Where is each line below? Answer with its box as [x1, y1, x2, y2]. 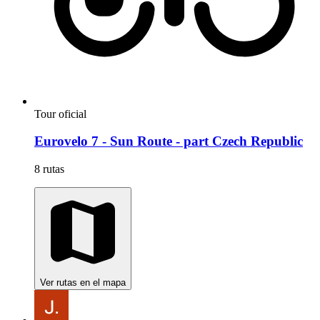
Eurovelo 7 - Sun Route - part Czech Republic [34, 134, 303, 149]
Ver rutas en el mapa [40, 277, 126, 289]
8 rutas [34, 163, 64, 176]
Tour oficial [34, 107, 86, 120]
